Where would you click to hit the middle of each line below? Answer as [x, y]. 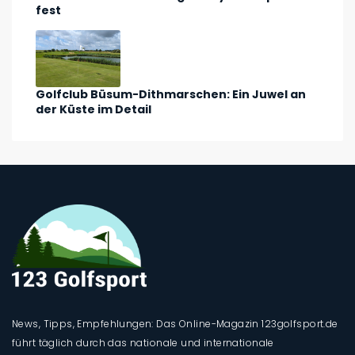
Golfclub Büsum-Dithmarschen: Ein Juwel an [171, 94]
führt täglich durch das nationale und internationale [143, 343]
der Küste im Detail [94, 109]
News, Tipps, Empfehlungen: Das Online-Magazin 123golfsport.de [175, 324]
